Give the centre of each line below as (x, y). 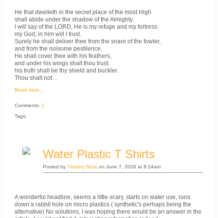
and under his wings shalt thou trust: (62, 63)
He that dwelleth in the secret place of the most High (83, 12)
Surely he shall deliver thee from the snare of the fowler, (88, 41)
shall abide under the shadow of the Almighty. (74, 19)
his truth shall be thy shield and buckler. (66, 70)
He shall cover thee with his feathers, (63, 56)
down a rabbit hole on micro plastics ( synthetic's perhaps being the (103, 204)
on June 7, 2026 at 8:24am (129, 166)
